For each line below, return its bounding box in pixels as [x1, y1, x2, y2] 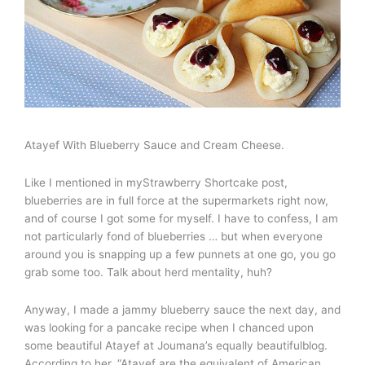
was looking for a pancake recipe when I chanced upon [24, 321, 314, 335]
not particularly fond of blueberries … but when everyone [24, 230, 323, 244]
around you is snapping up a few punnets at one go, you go [24, 248, 336, 262]
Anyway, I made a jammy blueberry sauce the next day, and [24, 303, 341, 317]
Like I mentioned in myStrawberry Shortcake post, [24, 176, 288, 190]
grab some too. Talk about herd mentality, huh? [24, 266, 272, 279]
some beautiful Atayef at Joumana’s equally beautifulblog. [24, 339, 328, 353]
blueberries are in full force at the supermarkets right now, [24, 194, 328, 208]
